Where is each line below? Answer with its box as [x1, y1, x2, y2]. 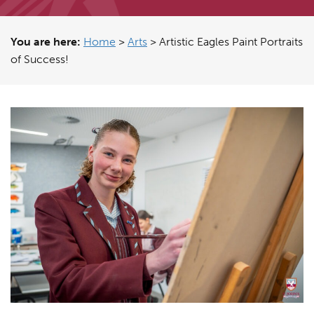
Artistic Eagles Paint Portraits [159, 35, 303, 48]
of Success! [11, 53, 69, 66]
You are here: [11, 35, 81, 48]
